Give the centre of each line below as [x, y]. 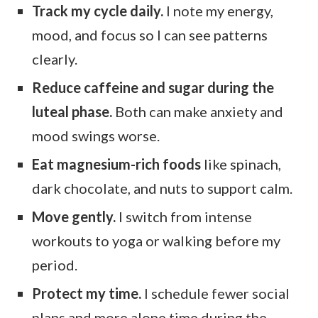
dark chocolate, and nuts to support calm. [162, 188]
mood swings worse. [96, 136]
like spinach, [241, 164]
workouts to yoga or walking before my [156, 241]
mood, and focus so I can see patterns [150, 35]
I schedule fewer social [215, 294]
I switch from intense [184, 217]
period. [55, 265]
